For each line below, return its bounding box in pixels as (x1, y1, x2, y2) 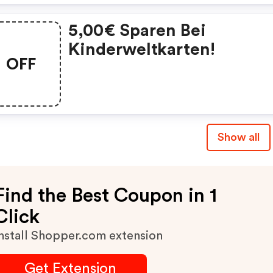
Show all (217, 132, 260, 143)
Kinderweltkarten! (68, 41, 216, 58)
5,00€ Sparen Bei (68, 22, 207, 39)
